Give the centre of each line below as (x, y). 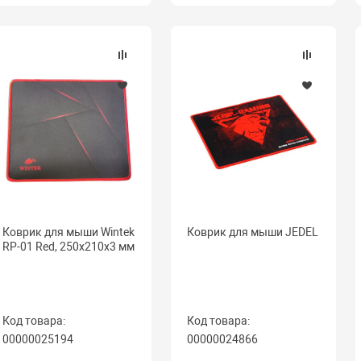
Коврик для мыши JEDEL (252, 232)
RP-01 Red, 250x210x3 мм (68, 247)
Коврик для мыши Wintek (68, 232)
